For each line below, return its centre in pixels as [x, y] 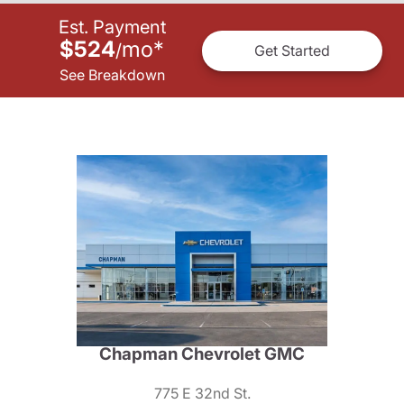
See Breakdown [112, 74]
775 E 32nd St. [202, 393]
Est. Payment [112, 27]
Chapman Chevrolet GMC [202, 353]
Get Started [292, 51]
